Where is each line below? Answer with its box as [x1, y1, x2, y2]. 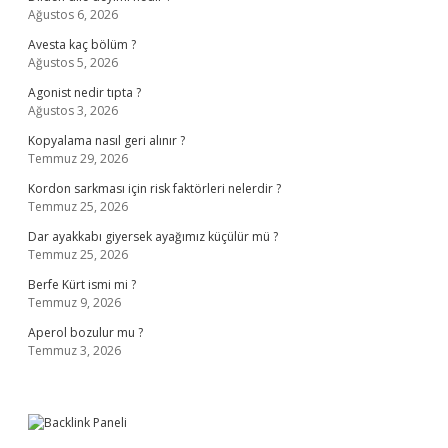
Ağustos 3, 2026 [28, 102, 118, 119]
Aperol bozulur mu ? [28, 324, 143, 341]
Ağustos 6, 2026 [28, 6, 118, 23]
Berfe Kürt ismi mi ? [28, 276, 136, 293]
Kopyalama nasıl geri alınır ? [28, 132, 185, 149]
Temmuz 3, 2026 [28, 342, 121, 359]
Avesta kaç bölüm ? [28, 36, 136, 53]
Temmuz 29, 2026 [28, 150, 128, 167]
